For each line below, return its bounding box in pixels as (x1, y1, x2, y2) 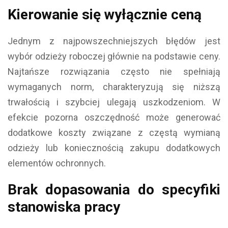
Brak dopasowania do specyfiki (8, 181, 220, 198)
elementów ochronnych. (8, 157, 106, 168)
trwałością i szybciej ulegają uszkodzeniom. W (8, 96, 220, 107)
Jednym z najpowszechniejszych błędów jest (8, 35, 220, 46)
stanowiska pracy (8, 198, 120, 215)
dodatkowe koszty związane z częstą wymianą (8, 127, 220, 138)
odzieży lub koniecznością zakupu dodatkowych (8, 142, 220, 153)
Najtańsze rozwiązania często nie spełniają (8, 66, 220, 77)
